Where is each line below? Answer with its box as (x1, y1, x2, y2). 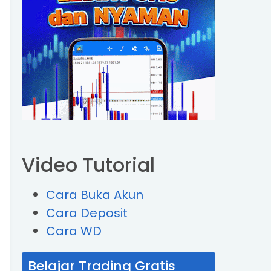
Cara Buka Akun (46, 186, 143, 203)
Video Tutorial (22, 151, 155, 178)
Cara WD (46, 223, 102, 240)
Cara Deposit (46, 204, 128, 221)
